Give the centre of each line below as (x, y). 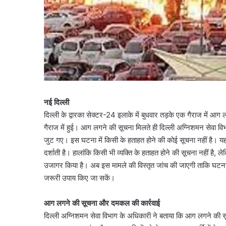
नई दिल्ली (56, 102)
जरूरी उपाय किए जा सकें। (79, 178)
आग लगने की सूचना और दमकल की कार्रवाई (102, 203)
